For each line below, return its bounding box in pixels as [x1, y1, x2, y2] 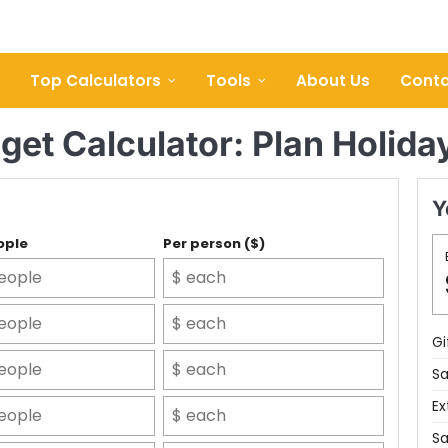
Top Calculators [30, 69, 161, 91]
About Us [296, 69, 370, 91]
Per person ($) [162, 234, 265, 253]
